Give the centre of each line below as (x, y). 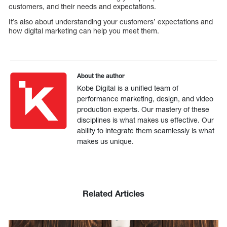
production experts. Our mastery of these (143, 109)
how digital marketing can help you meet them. (84, 31)
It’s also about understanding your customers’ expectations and (111, 22)
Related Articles (113, 194)
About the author (101, 76)
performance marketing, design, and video (145, 99)
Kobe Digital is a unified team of (128, 88)
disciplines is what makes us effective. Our (146, 120)
